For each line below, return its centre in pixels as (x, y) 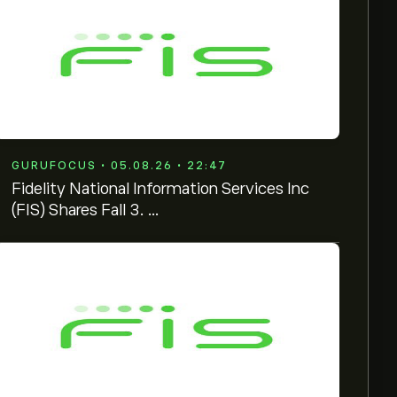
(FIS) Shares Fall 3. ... (86, 210)
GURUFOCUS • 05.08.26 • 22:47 (119, 166)
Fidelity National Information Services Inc (160, 189)
